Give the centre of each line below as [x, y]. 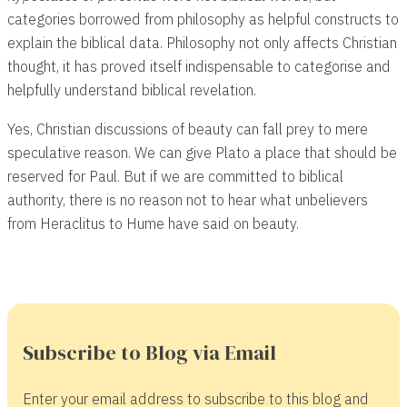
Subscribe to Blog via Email [149, 352]
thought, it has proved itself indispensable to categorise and [199, 66]
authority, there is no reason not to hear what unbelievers [188, 199]
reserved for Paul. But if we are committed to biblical [175, 175]
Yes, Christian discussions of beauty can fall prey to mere [188, 128]
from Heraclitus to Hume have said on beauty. [153, 223]
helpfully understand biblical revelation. [132, 90]
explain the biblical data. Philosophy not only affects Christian [202, 43]
